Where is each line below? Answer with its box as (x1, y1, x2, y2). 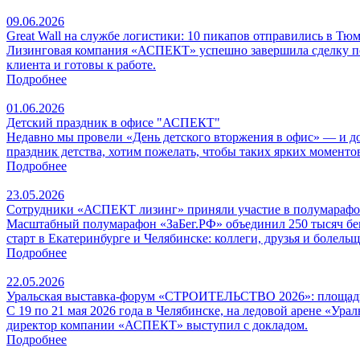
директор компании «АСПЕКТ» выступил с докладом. (6, 317, 308, 332)
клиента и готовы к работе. (6, 57, 156, 72)
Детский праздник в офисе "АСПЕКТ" (6, 115, 220, 129)
